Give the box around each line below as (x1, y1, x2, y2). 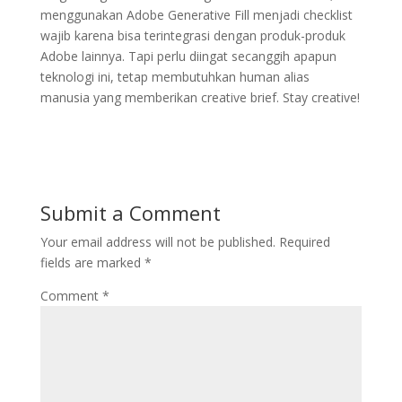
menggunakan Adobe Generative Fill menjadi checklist (39, 6, 353, 23)
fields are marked (39, 254, 144, 271)
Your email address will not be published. (39, 233, 275, 250)
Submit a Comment (39, 199, 221, 226)
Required (278, 233, 330, 250)
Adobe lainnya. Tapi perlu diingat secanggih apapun (39, 48, 336, 65)
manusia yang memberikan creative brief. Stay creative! (39, 89, 360, 106)
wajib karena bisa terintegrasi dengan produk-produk (39, 27, 345, 44)
